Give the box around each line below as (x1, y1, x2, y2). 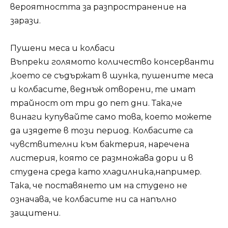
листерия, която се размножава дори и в (10, 153, 193, 163)
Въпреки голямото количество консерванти (10, 56, 214, 67)
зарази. (10, 15, 41, 25)
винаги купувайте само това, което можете (10, 111, 212, 122)
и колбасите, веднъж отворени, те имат (10, 84, 195, 94)
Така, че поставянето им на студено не (10, 180, 187, 190)
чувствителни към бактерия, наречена (10, 139, 189, 149)
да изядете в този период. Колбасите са (10, 125, 193, 135)
